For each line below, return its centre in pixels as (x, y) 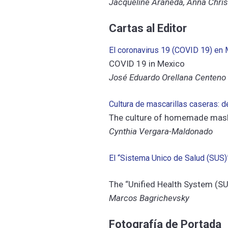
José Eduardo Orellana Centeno (168, 77)
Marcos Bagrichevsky (149, 198)
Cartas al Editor (148, 28)
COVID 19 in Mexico (147, 64)
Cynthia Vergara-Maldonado (161, 131)
